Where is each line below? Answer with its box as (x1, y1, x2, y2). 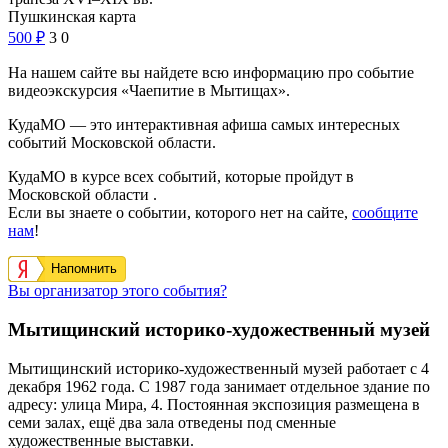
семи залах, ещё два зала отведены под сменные (8, 413, 336, 431)
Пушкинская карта (8, 8, 136, 26)
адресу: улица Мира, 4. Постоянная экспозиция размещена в (8, 395, 420, 413)
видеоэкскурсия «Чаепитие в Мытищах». (8, 82, 290, 100)
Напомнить (51, 261, 117, 277)
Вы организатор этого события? (8, 282, 227, 300)
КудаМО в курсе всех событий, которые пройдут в (8, 168, 354, 186)
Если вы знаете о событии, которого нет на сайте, (8, 204, 352, 222)
